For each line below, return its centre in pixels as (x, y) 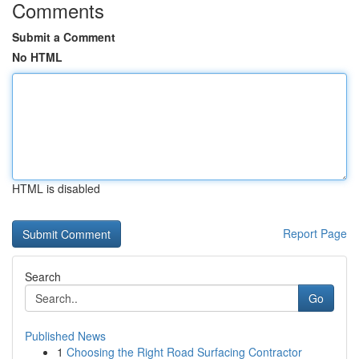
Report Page (315, 233)
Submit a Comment (64, 37)
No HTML (37, 57)
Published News (65, 336)
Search (43, 276)
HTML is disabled (56, 188)
